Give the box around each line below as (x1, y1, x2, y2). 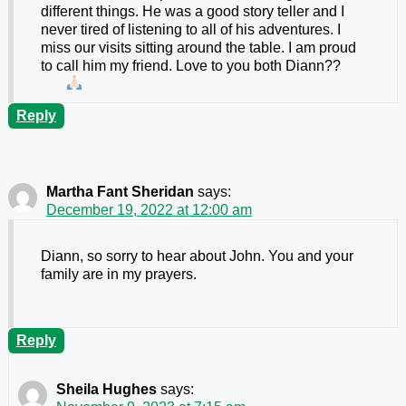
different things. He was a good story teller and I (40, 3, 344, 19)
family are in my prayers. (40, 266, 197, 282)
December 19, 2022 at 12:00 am (45, 201, 252, 217)
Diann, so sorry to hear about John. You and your (40, 247, 353, 264)
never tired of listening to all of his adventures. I (40, 21, 341, 37)
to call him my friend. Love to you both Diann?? (40, 57, 341, 73)
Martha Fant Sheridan (45, 183, 194, 199)
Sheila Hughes (55, 381, 157, 397)
